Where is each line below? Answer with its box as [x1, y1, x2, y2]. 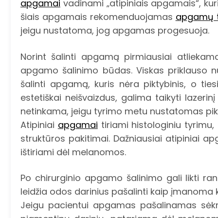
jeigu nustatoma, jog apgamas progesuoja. [20, 24, 209, 37]
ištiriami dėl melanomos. [20, 145, 126, 158]
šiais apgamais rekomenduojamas [20, 11, 176, 23]
